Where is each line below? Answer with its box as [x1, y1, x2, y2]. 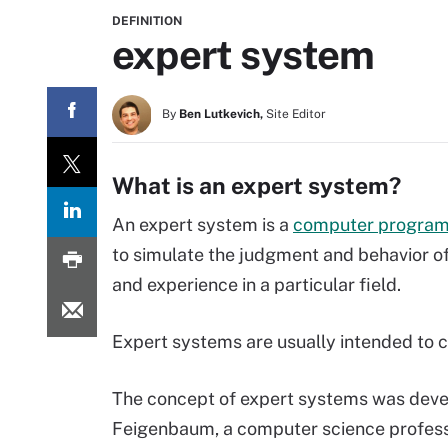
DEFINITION [112, 14, 182, 28]
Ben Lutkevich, [179, 107, 263, 121]
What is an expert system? [112, 172, 401, 199]
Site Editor [266, 107, 326, 121]
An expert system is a [112, 214, 293, 235]
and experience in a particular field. [112, 274, 401, 295]
